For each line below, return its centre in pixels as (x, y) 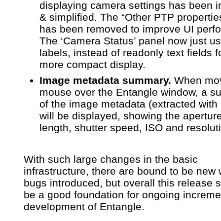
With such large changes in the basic (111, 159)
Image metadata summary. (105, 80)
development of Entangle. (84, 206)
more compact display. (92, 64)
